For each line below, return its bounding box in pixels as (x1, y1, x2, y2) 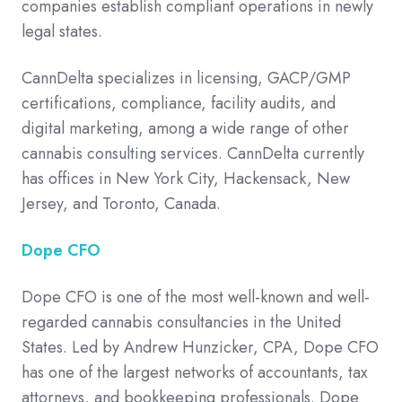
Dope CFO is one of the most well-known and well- (22, 285, 370, 310)
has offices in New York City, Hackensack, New (22, 167, 350, 191)
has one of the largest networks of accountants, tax (22, 361, 368, 385)
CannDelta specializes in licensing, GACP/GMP (22, 66, 351, 91)
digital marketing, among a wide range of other (22, 117, 349, 141)
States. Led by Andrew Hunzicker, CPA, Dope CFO (22, 336, 379, 360)
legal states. (22, 20, 107, 44)
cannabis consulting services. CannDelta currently (22, 142, 364, 166)
